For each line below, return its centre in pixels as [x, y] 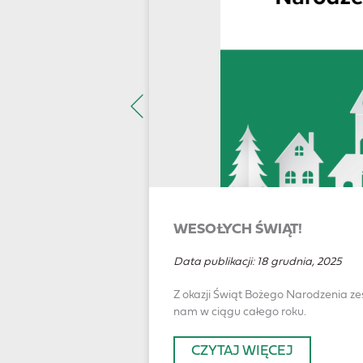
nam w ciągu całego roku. [240, 311]
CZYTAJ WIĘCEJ [243, 350]
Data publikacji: [216, 261]
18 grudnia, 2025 [300, 261]
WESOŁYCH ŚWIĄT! [238, 228]
